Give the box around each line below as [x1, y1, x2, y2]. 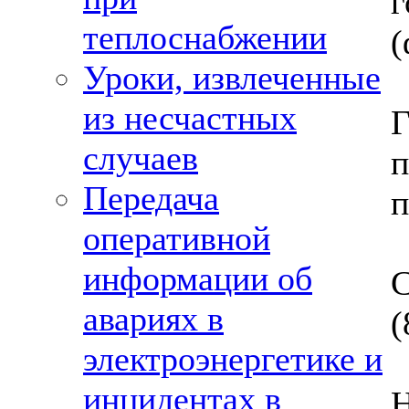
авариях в [83, 299, 224, 338]
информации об [83, 259, 312, 298]
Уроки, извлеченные [83, 58, 381, 97]
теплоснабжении [83, 18, 327, 57]
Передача [83, 179, 219, 217]
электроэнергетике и [83, 340, 383, 378]
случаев [83, 139, 198, 177]
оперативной [83, 219, 270, 257]
